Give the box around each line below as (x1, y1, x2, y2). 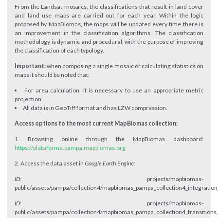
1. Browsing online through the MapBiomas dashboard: (15, 135, 203, 143)
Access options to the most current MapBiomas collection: (15, 120, 178, 127)
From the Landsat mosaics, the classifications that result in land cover (15, 3, 203, 10)
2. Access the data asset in (15, 160, 85, 167)
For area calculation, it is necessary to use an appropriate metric (24, 87, 204, 94)
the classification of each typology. (15, 47, 104, 54)
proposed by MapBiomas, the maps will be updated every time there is (15, 20, 203, 28)
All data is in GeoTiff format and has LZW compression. (23, 104, 168, 111)
